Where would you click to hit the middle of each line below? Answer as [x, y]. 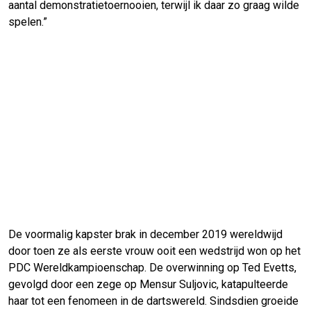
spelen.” [28, 22]
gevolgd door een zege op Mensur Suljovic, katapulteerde [148, 285]
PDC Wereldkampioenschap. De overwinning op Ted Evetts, [152, 268]
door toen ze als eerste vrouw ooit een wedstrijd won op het [154, 251]
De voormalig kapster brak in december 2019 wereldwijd [145, 235]
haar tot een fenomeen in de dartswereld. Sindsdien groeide [153, 301]
